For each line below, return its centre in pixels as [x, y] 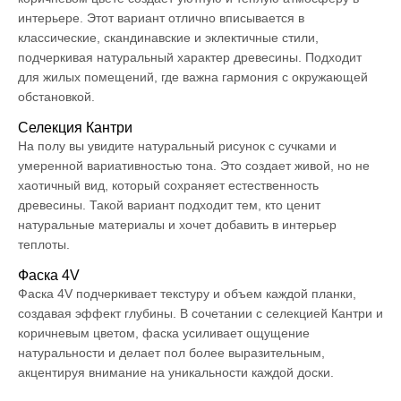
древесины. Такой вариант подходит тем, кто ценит [169, 205]
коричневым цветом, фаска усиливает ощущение [164, 333]
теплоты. [44, 244]
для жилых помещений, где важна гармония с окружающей [193, 77]
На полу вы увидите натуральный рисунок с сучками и [177, 145]
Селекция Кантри [75, 127]
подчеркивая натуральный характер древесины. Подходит [190, 57]
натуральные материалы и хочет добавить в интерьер [177, 224]
